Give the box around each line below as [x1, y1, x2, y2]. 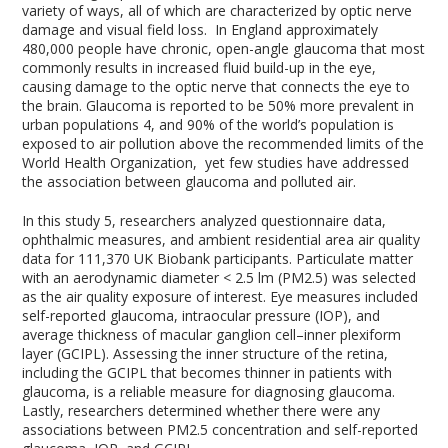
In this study [22, 211, 105, 230]
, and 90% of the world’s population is [151, 115, 395, 134]
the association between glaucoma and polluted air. [22, 172, 357, 191]
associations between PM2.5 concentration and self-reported [22, 420, 419, 439]
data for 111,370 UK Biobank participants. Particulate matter [22, 249, 414, 268]
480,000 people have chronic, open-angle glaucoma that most [22, 39, 426, 58]
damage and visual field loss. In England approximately [22, 20, 379, 39]
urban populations [22, 115, 144, 134]
